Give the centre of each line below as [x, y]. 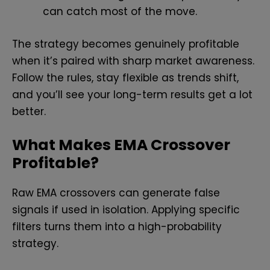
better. [29, 111]
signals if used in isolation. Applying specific [126, 209]
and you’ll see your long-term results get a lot [132, 94]
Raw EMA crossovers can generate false [116, 193]
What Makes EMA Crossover [121, 145]
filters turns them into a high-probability [117, 226]
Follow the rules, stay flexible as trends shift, [125, 77]
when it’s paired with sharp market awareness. [133, 61]
